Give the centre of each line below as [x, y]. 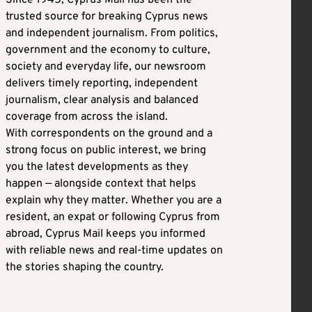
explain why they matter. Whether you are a [114, 200]
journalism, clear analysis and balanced [102, 100]
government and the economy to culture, [108, 50]
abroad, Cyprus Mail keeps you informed [106, 234]
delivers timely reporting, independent [102, 83]
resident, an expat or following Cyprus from [113, 217]
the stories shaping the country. [85, 267]
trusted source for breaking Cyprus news [107, 16]
